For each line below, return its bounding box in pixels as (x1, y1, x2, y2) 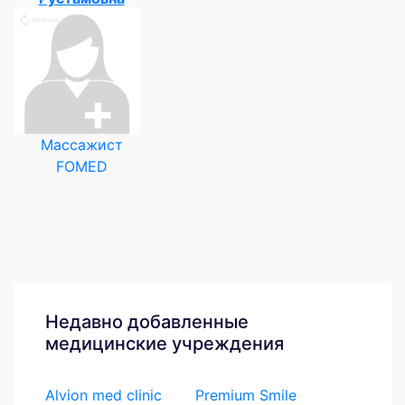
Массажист (40, 135, 123, 154)
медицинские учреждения (45, 332, 284, 354)
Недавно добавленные (45, 310, 249, 333)
